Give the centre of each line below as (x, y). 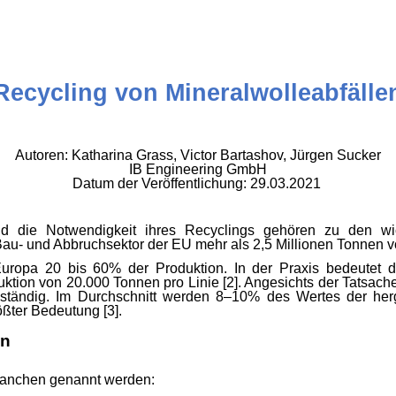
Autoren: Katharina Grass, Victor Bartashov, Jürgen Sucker (198, 155)
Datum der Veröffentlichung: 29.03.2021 (198, 183)
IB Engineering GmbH (198, 169)
